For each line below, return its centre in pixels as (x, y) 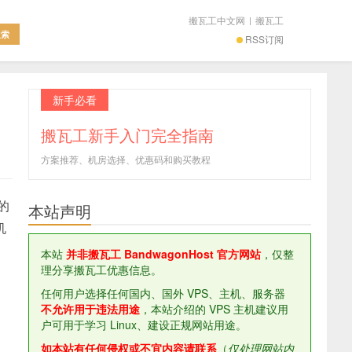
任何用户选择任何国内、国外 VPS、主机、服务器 (163, 293)
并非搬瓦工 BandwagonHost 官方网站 (163, 254)
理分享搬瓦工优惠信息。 (101, 269)
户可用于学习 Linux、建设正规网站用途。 (144, 324)
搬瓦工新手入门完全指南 (127, 135)
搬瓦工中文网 (217, 20)
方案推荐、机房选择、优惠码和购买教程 (126, 159)
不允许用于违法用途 (90, 309)
